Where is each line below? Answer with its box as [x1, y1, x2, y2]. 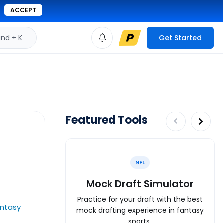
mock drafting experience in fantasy [76, 205, 204, 215]
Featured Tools [65, 112, 148, 128]
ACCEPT [10, 6, 36, 14]
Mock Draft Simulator [86, 176, 194, 191]
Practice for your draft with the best [77, 194, 203, 204]
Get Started [159, 32, 202, 43]
